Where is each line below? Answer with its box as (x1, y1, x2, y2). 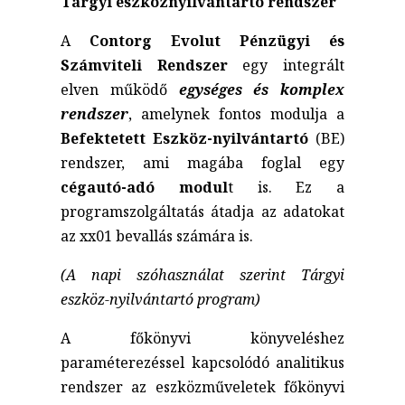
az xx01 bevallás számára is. (61, 225, 254, 246)
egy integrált (242, 54, 344, 75)
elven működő (61, 79, 179, 99)
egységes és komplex (178, 79, 344, 99)
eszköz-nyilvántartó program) (61, 288, 261, 309)
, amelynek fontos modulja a (128, 103, 344, 124)
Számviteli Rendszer (61, 54, 243, 75)
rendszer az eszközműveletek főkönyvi (61, 376, 344, 397)
